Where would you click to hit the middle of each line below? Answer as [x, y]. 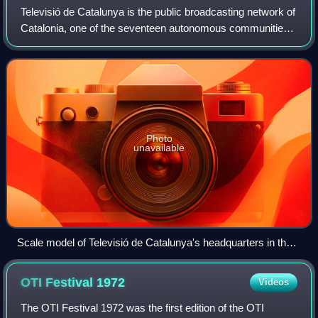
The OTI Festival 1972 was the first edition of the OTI [143, 307]
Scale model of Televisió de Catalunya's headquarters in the [154, 242]
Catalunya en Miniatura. [72, 258]
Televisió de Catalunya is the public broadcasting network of [158, 11]
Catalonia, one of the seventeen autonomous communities [155, 28]
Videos [273, 282]
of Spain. [41, 44]
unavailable [159, 147]
